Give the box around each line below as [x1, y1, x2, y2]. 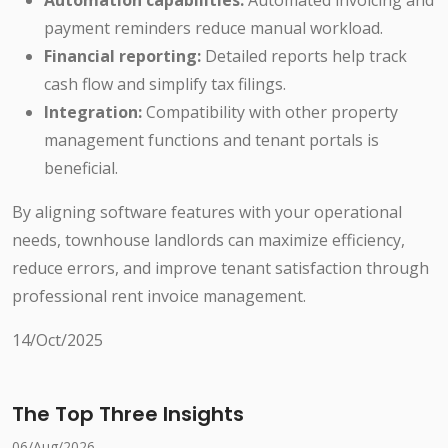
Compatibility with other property [142, 101, 398, 124]
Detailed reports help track [201, 45, 407, 68]
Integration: [44, 101, 142, 124]
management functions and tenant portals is [44, 129, 379, 152]
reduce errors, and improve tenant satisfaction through [12, 257, 429, 280]
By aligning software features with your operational [12, 201, 402, 224]
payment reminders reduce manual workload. [44, 17, 383, 40]
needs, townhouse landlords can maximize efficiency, [12, 229, 405, 252]
